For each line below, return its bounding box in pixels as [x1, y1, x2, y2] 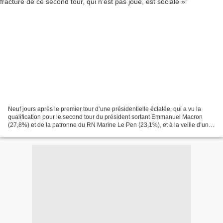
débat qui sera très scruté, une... [8, 129, 94, 136]
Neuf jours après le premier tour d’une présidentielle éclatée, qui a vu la [8, 105, 201, 112]
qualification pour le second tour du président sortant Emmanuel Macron [8, 113, 203, 120]
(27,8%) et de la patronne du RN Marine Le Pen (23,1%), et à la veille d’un [8, 121, 209, 128]
